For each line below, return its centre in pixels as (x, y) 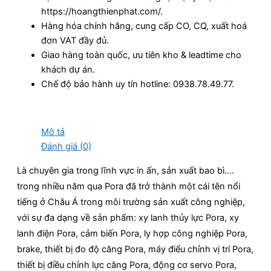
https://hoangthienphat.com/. (102, 12)
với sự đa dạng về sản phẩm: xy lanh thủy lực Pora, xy (128, 217)
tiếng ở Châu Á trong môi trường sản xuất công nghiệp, (131, 202)
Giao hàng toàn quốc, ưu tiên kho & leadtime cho (141, 55)
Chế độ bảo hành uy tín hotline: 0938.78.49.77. (138, 84)
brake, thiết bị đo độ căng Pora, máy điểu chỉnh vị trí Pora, (135, 249)
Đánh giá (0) (66, 147)
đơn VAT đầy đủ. (75, 41)
